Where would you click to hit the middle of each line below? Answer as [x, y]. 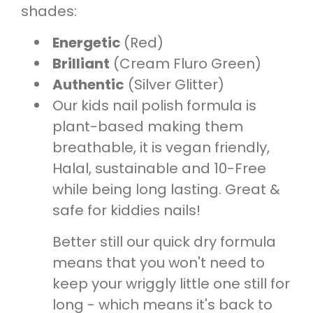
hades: [53, 12]
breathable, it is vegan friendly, [161, 148]
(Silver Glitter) [178, 85]
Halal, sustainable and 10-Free [159, 169]
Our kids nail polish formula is [154, 106]
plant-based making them [148, 127]
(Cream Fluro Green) [185, 64]
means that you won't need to [159, 263]
